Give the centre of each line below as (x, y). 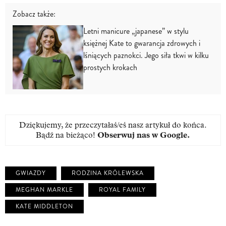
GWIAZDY (31, 174)
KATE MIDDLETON (44, 207)
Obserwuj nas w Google (142, 135)
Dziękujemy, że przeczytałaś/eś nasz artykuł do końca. (113, 125)
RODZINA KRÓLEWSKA (108, 174)
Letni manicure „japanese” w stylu (136, 31)
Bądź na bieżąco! (67, 135)
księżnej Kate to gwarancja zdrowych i (142, 43)
